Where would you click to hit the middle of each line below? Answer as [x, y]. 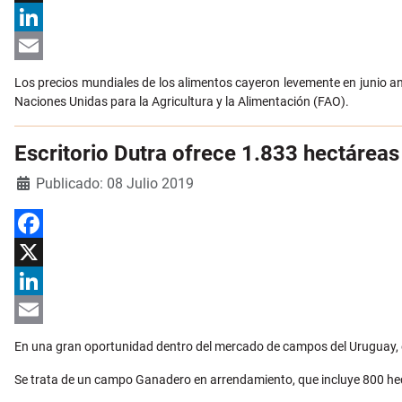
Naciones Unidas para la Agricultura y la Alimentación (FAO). [182, 102]
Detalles [37, 182]
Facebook [42, 253]
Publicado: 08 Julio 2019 [115, 184]
